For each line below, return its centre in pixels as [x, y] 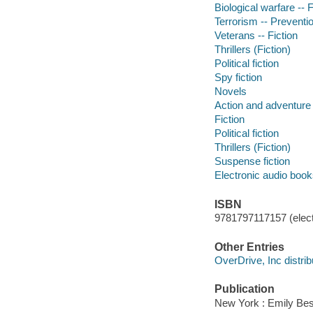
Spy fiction [238, 78]
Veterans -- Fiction [256, 36]
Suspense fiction [252, 161]
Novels [230, 92]
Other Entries [249, 247]
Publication [244, 289]
